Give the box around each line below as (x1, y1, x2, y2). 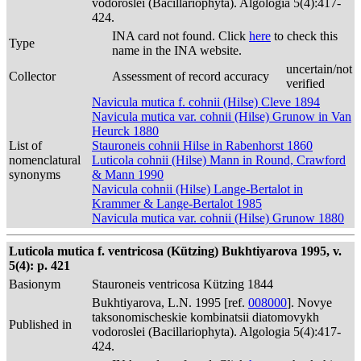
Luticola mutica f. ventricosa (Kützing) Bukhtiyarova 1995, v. (9, 244, 342, 258)
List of (9, 139, 42, 152)
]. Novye (287, 296, 332, 309)
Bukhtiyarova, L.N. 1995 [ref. (92, 296, 248, 309)
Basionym (9, 277, 60, 291)
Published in (9, 317, 72, 331)
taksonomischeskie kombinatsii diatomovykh (92, 310, 319, 324)
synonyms (9, 168, 60, 181)
